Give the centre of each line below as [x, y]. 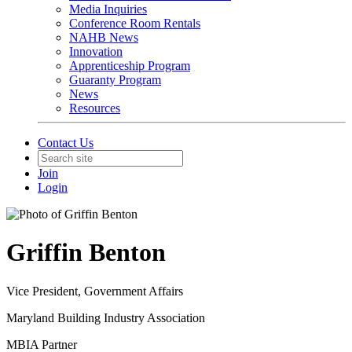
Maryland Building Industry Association [106, 317]
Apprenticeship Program [130, 66]
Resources [95, 108]
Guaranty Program [115, 80]
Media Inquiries [108, 9]
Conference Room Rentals [135, 23]
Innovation [96, 51]
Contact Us [66, 143]
